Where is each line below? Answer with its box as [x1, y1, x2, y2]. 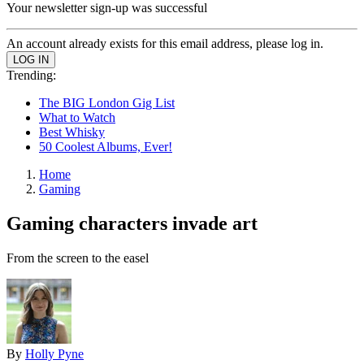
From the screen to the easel [6, 250, 149, 265]
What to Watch [39, 110, 115, 124]
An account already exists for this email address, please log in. [6, 37, 323, 50]
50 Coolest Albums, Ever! [39, 140, 172, 154]
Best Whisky [39, 125, 105, 139]
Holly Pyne [25, 346, 84, 361]
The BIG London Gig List [39, 96, 175, 110]
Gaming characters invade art [6, 212, 258, 234]
